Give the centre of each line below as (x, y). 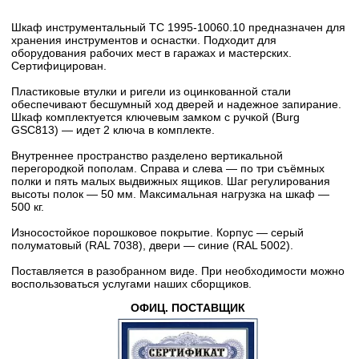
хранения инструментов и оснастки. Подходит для (144, 40)
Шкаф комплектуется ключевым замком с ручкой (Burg (155, 117)
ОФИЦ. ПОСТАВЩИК (188, 308)
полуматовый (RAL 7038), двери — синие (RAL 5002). (152, 245)
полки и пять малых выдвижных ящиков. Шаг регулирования (171, 181)
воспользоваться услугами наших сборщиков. (131, 284)
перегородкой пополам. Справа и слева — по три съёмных (168, 168)
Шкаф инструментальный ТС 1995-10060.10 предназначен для (178, 27)
